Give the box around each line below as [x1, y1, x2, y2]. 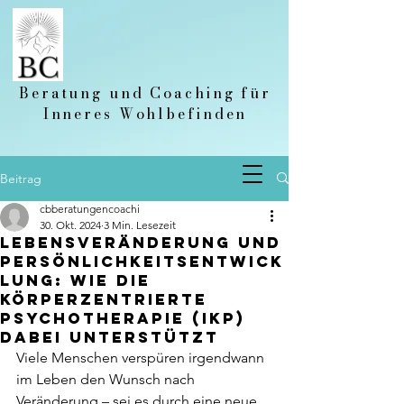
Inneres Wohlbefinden [42, 102, 248, 124]
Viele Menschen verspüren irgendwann [16, 348, 268, 366]
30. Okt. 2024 [40, 217, 101, 232]
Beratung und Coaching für [18, 81, 271, 104]
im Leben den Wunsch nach [16, 370, 198, 388]
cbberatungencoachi [40, 201, 140, 216]
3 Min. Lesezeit [104, 217, 176, 232]
